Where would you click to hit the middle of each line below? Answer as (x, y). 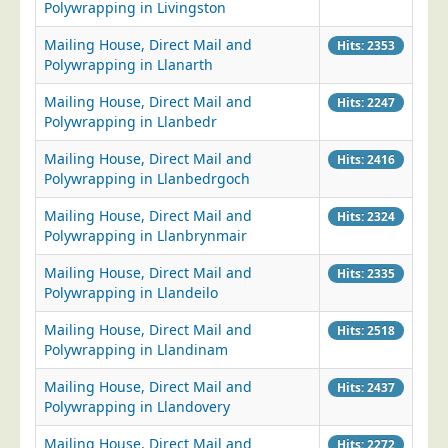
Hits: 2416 (366, 159)
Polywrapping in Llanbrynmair (145, 235)
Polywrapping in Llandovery (137, 406)
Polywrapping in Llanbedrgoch (147, 178)
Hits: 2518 (366, 330)
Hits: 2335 (366, 273)
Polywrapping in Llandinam (136, 349)
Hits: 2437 (366, 387)
